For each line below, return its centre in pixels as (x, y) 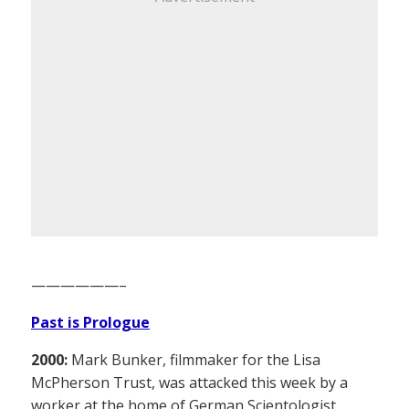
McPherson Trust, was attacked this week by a (189, 383)
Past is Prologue (90, 323)
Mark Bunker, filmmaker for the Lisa (194, 360)
